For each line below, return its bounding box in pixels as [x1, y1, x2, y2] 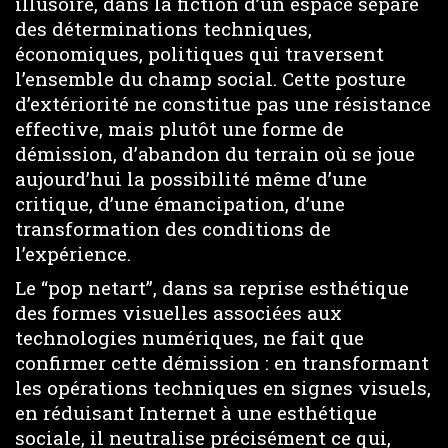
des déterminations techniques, [15, 15, 312, 41]
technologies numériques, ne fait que [15, 325, 364, 350]
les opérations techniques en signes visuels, [15, 375, 431, 400]
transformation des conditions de [15, 215, 331, 241]
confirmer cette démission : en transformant [15, 350, 429, 375]
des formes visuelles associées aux [15, 300, 342, 325]
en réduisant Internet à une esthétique [15, 400, 377, 425]
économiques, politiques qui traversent [15, 40, 384, 66]
